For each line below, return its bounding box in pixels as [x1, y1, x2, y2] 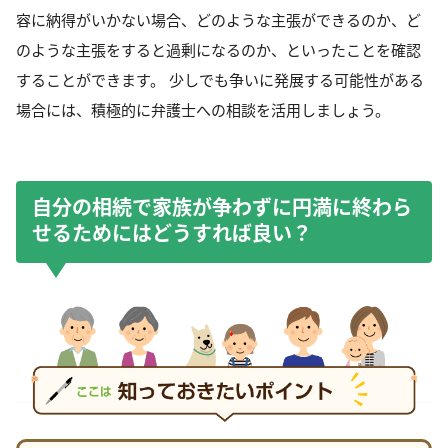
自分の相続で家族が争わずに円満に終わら [32, 194, 412, 222]
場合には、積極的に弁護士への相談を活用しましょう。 [16, 100, 390, 121]
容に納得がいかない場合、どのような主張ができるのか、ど [16, 10, 421, 31]
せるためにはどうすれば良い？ [32, 220, 312, 248]
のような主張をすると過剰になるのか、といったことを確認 [16, 40, 421, 61]
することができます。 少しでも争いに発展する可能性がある [16, 70, 424, 91]
